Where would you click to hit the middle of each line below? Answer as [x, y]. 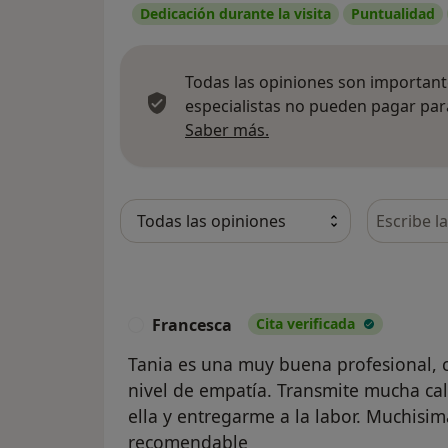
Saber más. [227, 130]
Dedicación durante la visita [235, 14]
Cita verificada [305, 324]
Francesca [192, 325]
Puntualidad [393, 14]
